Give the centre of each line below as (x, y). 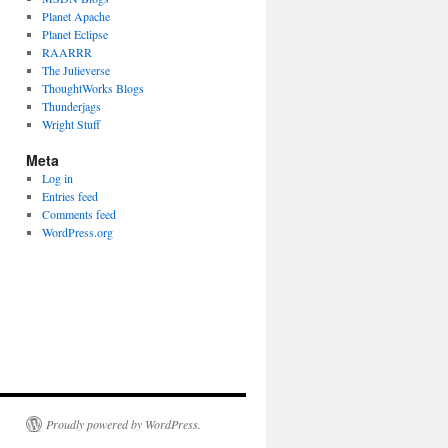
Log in (57, 178)
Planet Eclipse (74, 34)
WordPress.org (77, 232)
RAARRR (66, 52)
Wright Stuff (70, 124)
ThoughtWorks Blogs (92, 88)
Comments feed (78, 214)
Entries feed (69, 196)
